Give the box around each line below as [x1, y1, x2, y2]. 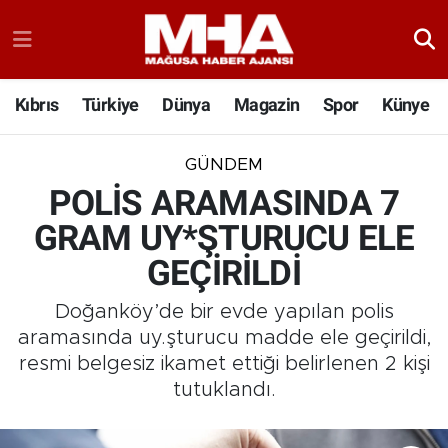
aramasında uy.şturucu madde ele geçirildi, [17, 328, 431, 349]
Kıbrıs [15, 94, 59, 116]
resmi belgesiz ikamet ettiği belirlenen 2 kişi [18, 354, 430, 375]
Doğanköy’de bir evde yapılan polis [54, 302, 394, 323]
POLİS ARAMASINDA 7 [48, 182, 400, 224]
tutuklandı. [172, 380, 276, 401]
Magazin [233, 94, 300, 116]
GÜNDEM [185, 156, 263, 174]
